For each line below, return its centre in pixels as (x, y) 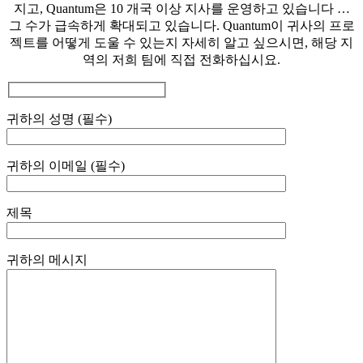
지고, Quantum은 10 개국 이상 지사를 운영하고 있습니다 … (181, 9)
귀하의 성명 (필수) (59, 118)
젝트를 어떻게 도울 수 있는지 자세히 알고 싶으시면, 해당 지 (181, 43)
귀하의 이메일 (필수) (66, 165)
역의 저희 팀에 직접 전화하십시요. (181, 60)
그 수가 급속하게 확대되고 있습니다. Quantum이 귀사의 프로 (181, 26)
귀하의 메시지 (47, 259)
